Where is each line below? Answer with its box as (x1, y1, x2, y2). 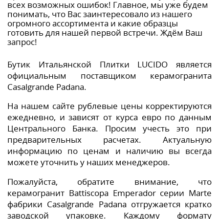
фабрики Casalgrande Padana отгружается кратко (7, 198, 212, 210)
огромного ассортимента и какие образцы (7, 17, 178, 29)
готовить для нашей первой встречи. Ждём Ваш (7, 26, 202, 38)
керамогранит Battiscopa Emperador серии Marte (7, 187, 212, 199)
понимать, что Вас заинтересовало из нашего (7, 8, 192, 20)
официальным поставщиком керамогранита (7, 69, 212, 81)
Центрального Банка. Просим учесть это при (7, 123, 212, 134)
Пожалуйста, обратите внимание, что (7, 176, 212, 188)
